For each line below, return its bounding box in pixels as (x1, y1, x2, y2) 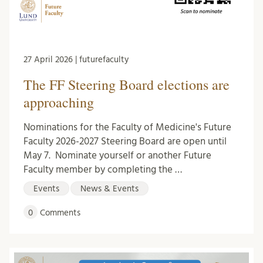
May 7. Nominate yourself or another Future (23, 150, 211, 161)
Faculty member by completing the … (23, 164, 182, 175)
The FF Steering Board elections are (23, 75, 230, 95)
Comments (38, 208, 80, 218)
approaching (23, 93, 94, 112)
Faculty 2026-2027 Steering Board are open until (23, 136, 227, 147)
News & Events (80, 184, 139, 194)
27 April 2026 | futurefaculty (23, 55, 129, 65)
